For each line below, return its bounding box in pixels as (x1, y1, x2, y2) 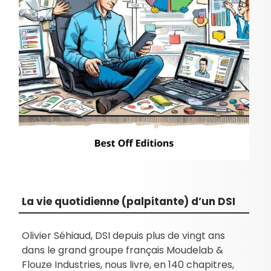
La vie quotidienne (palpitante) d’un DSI (22, 194, 235, 209)
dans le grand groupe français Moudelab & (22, 243, 223, 257)
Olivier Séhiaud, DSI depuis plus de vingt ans (22, 228, 225, 243)
